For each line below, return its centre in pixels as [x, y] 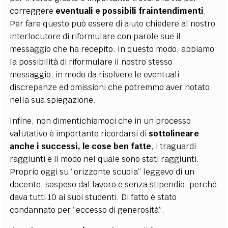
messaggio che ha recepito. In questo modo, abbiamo [112, 49]
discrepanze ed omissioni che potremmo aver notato [110, 87]
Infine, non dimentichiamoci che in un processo [101, 121]
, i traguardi [174, 146]
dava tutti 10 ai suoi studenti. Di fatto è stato [93, 197]
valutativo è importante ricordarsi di [79, 134]
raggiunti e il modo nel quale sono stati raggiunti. [105, 159]
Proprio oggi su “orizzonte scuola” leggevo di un [102, 172]
